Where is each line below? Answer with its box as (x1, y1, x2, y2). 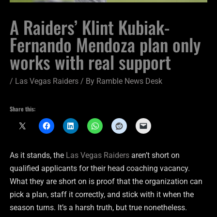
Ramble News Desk (96, 76, 162, 86)
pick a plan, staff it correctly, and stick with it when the (10, 189, 194, 199)
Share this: (10, 105, 35, 113)
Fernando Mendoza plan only (10, 31, 201, 58)
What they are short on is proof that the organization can (10, 176, 202, 186)
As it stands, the (10, 150, 66, 160)
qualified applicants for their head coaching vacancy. (10, 163, 190, 173)
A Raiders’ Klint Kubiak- (10, 13, 170, 40)
